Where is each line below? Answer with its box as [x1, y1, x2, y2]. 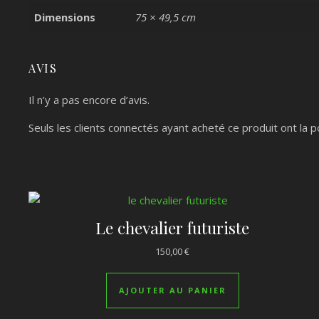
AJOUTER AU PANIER [118, 285, 226, 296]
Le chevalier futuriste [95, 216, 250, 239]
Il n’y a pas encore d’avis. [28, 92, 150, 107]
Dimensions [34, 9, 95, 24]
